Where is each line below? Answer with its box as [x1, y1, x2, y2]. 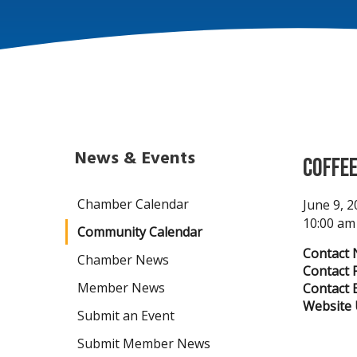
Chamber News [77, 251, 169, 269]
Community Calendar [77, 223, 202, 241]
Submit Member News [77, 335, 210, 352]
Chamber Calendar [77, 195, 189, 213]
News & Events [75, 146, 195, 171]
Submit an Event [77, 307, 175, 324]
